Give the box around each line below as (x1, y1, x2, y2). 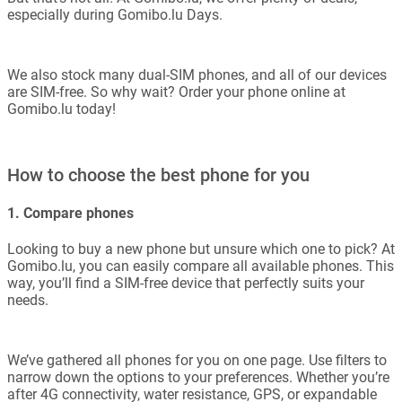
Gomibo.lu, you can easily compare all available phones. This (7, 258, 394, 275)
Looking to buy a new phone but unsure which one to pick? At (7, 240, 395, 258)
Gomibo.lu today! (7, 100, 116, 118)
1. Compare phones (7, 205, 134, 223)
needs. (7, 292, 48, 310)
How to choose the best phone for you (7, 163, 310, 186)
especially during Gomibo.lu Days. (7, 5, 223, 23)
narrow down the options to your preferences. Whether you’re (7, 369, 389, 387)
